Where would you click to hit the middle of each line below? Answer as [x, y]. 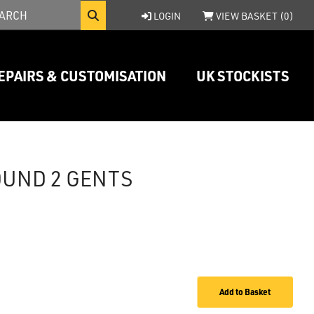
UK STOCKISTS [243, 75]
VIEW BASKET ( [250, 15]
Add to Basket [245, 291]
